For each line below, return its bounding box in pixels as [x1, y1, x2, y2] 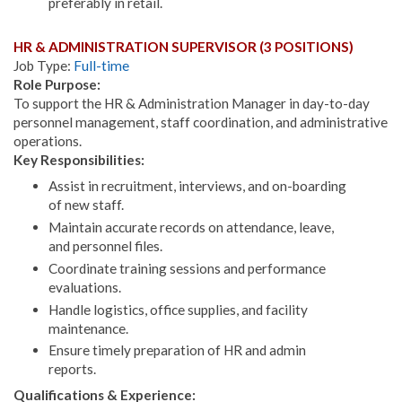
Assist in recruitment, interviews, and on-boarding [48, 178, 346, 195]
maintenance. [48, 319, 128, 336]
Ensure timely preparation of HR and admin [48, 342, 306, 359]
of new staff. [48, 197, 124, 214]
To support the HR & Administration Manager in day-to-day [13, 95, 370, 112]
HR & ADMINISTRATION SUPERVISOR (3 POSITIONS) [13, 39, 356, 56]
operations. [13, 133, 84, 150]
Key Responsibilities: [13, 152, 147, 169]
